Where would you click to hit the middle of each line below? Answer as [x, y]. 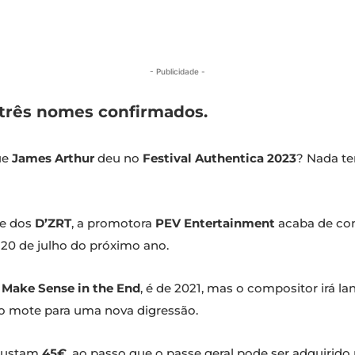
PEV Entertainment [215, 223]
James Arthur [53, 158]
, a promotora [113, 223]
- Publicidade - [177, 72]
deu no [118, 158]
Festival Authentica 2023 [219, 158]
